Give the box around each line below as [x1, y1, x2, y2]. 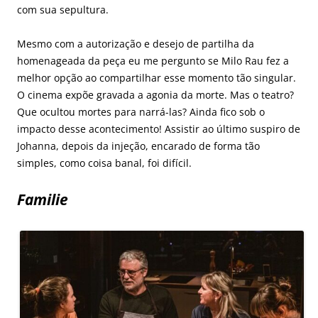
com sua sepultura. [17, 2, 109, 16]
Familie [17, 189, 68, 209]
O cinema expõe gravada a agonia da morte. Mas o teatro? [17, 87, 294, 102]
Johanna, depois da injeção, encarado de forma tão [17, 138, 260, 153]
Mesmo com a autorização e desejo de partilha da [17, 36, 254, 50]
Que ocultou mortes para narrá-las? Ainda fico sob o [17, 104, 265, 119]
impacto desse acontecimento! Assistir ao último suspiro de [17, 121, 300, 136]
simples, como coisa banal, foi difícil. [17, 155, 192, 170]
